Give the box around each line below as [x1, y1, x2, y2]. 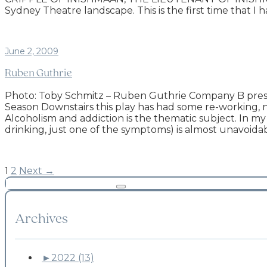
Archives [15, 212, 68, 227]
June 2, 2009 [5, 46, 58, 57]
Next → [19, 165, 54, 177]
